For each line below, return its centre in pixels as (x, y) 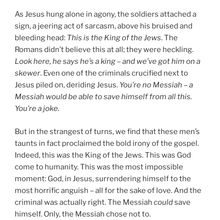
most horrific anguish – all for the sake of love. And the (108, 190)
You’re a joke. (37, 109)
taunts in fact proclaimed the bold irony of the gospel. (107, 143)
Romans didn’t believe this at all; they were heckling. (104, 50)
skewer (27, 73)
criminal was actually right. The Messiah (84, 202)
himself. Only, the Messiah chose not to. (83, 214)
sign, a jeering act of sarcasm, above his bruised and (104, 26)
